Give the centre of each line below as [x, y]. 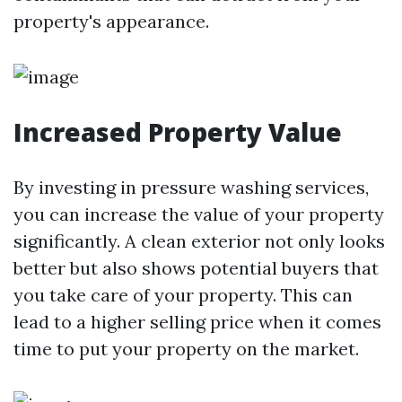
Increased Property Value [178, 132]
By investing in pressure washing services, [191, 187]
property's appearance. [111, 21]
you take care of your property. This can [183, 295]
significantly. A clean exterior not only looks [199, 241]
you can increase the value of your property [199, 214]
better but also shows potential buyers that [196, 268]
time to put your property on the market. [186, 349]
